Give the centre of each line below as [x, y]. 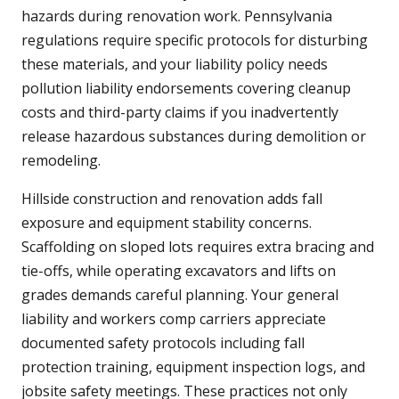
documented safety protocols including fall [163, 343]
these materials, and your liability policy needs [175, 65]
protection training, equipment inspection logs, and [193, 367]
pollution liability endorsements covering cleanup [186, 89]
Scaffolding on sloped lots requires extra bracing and [198, 247]
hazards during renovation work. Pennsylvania [177, 16]
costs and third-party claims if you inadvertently [180, 113]
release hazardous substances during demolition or [194, 137]
